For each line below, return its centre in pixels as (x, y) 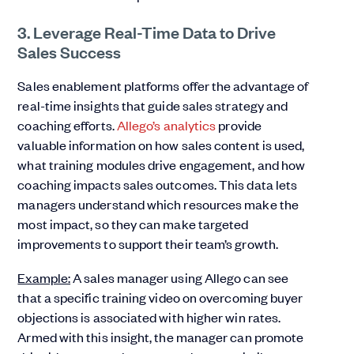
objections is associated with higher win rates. (149, 317)
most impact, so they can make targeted (133, 224)
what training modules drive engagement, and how (162, 165)
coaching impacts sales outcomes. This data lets (158, 185)
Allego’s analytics (166, 125)
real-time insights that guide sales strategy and (153, 105)
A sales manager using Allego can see (180, 278)
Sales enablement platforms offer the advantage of (163, 86)
